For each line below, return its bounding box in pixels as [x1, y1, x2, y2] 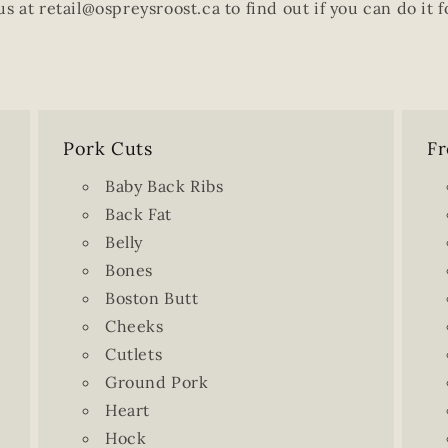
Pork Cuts [62, 137, 153, 160]
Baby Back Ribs [104, 176, 224, 196]
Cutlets [104, 344, 163, 364]
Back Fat [104, 204, 172, 224]
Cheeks [104, 316, 164, 336]
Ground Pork [104, 372, 209, 392]
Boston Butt [104, 288, 199, 308]
